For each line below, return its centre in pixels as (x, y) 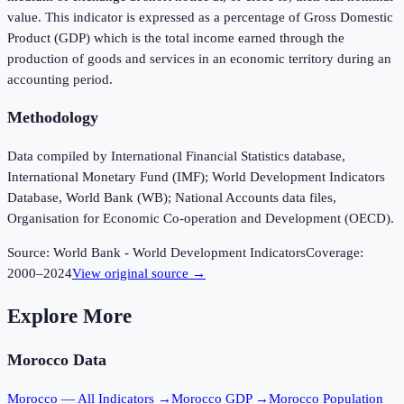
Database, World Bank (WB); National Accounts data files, (172, 198)
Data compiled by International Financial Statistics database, (176, 156)
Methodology (53, 118)
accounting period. (60, 79)
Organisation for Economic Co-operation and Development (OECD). (201, 219)
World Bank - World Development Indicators (179, 253)
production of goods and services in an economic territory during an (199, 58)
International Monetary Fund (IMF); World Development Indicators (196, 177)
